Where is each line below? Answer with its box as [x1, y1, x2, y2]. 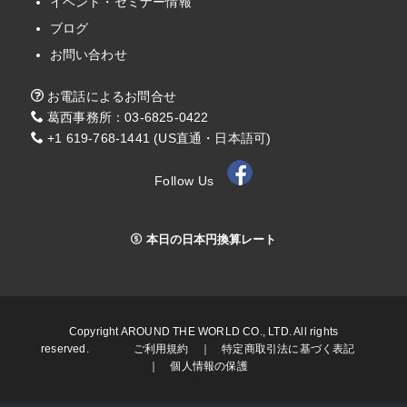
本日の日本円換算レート [142, 233, 276, 247]
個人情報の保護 [170, 359, 259, 372]
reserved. [41, 342, 134, 355]
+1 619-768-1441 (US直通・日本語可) [43, 130, 272, 145]
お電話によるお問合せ [43, 88, 176, 104]
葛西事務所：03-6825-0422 [43, 109, 209, 124]
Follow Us [154, 173, 214, 188]
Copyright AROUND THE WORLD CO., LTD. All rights [68, 324, 339, 338]
